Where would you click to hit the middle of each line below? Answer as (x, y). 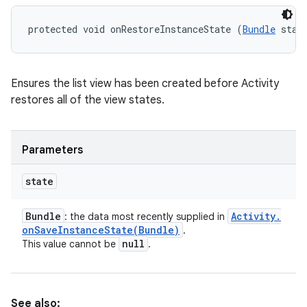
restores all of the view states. (88, 100)
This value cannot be (70, 244)
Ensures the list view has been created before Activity (145, 84)
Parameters (52, 150)
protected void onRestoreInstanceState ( (135, 29)
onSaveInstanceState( (80, 230)
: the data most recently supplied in (146, 217)
